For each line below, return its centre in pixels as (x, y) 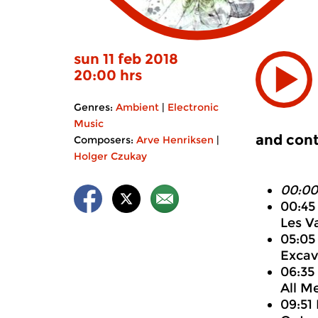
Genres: (93, 107)
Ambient (137, 107)
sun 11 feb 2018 (126, 59)
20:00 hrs (108, 75)
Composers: (104, 140)
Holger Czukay (110, 156)
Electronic (193, 107)
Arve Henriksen (175, 140)
